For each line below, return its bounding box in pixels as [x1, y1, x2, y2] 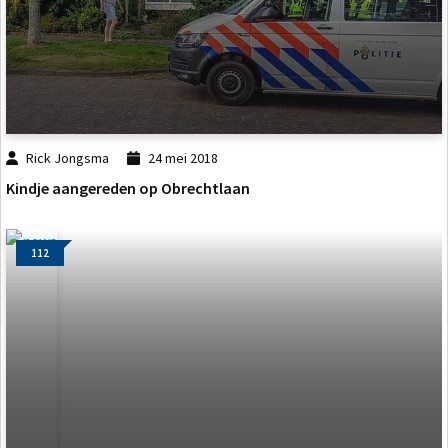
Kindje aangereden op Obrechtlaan [6, 178, 250, 199]
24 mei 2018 [147, 149, 218, 167]
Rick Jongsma [26, 149, 110, 167]
